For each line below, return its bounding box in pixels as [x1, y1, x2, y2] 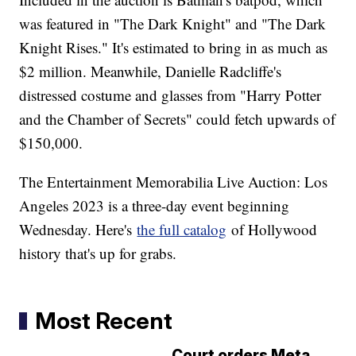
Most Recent [35, 306, 173, 335]
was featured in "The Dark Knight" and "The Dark [19, 13, 327, 33]
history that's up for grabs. [19, 242, 177, 263]
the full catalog [137, 219, 227, 239]
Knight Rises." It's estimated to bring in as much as [19, 37, 328, 57]
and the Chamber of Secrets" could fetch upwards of [19, 108, 336, 129]
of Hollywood [226, 219, 318, 239]
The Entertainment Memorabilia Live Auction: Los [19, 171, 328, 192]
